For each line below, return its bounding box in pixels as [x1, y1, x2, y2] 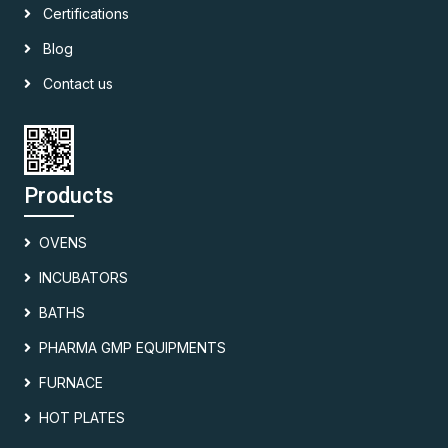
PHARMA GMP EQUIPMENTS [39, 338, 226, 356]
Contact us [39, 74, 113, 92]
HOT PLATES [39, 408, 125, 426]
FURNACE [39, 373, 103, 391]
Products [24, 182, 114, 208]
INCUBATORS [39, 268, 128, 286]
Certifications [39, 4, 129, 22]
